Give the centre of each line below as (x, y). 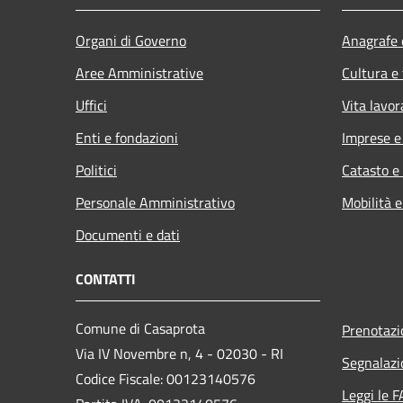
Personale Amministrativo (155, 202)
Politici (96, 170)
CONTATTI (106, 278)
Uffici (91, 105)
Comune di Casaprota (140, 328)
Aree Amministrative (139, 72)
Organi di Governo (131, 40)
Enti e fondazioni (127, 137)
